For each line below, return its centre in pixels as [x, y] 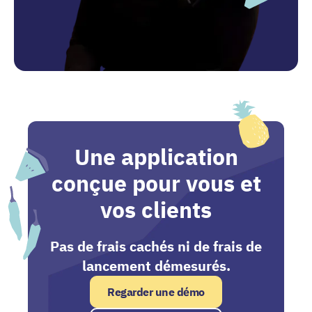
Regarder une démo [156, 292]
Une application [156, 157]
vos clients [156, 210]
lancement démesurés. [156, 266]
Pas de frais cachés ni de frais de [156, 247]
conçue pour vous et [156, 184]
